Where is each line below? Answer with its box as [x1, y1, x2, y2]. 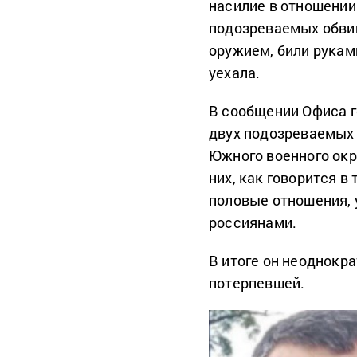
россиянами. [209, 213, 297, 233]
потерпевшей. [209, 273, 305, 293]
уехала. [209, 63, 261, 83]
